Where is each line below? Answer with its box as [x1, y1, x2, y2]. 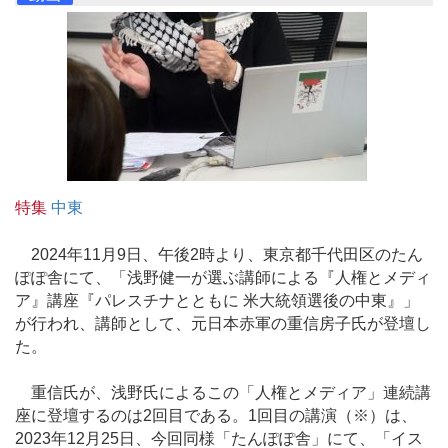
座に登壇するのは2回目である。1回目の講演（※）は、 [15, 406, 417, 424]
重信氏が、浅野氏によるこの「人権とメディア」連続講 [15, 383, 431, 401]
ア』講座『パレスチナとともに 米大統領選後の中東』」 [15, 291, 419, 309]
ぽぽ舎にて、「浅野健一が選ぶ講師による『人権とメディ [15, 268, 431, 286]
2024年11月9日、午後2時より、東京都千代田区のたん [15, 245, 423, 263]
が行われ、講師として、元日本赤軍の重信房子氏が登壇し [15, 314, 431, 332]
